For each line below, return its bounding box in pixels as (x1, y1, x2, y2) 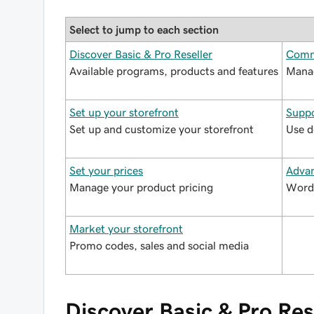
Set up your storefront (69, 107, 179, 118)
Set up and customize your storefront (69, 123, 254, 135)
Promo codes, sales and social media (69, 240, 249, 251)
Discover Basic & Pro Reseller (69, 48, 212, 60)
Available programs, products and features (69, 65, 278, 76)
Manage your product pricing (69, 182, 213, 193)
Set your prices (69, 165, 143, 176)
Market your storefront (69, 223, 183, 234)
